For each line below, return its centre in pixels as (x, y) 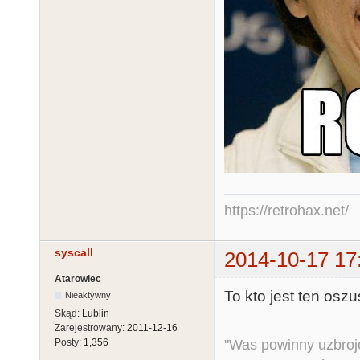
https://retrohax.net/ (286, 210)
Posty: (69, 343)
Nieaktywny (88, 295)
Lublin (96, 314)
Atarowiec (78, 279)
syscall (74, 252)
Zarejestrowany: (91, 328)
